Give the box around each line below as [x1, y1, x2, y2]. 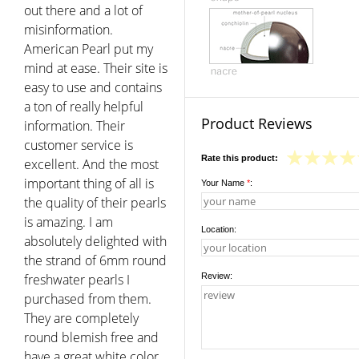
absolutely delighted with [24, 232, 167, 250]
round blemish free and [24, 328, 159, 346]
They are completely [24, 309, 139, 327]
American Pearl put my [24, 39, 153, 58]
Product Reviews [201, 114, 313, 133]
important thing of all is [24, 174, 154, 192]
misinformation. [24, 20, 113, 38]
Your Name [201, 178, 247, 188]
